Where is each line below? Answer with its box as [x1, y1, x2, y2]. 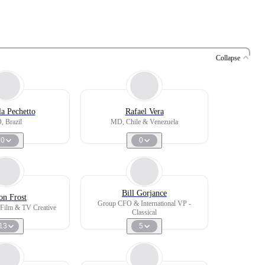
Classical [132, 208, 157, 216]
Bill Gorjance [122, 188, 167, 198]
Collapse [216, 54, 240, 62]
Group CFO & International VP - [98, 199, 191, 208]
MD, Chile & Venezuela [111, 118, 178, 126]
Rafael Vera [125, 107, 164, 116]
